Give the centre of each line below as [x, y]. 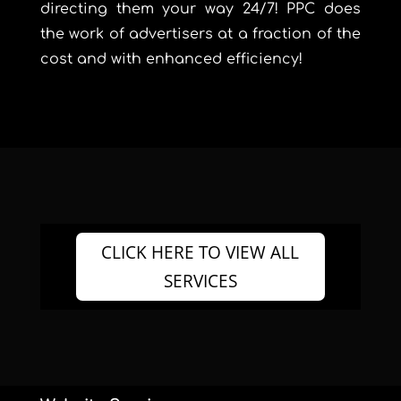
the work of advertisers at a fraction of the [200, 34]
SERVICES [200, 281]
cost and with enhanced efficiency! [171, 59]
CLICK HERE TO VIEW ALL [200, 252]
